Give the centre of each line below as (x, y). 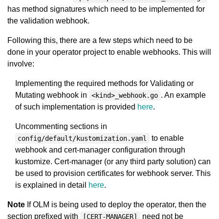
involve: (21, 64)
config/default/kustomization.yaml (82, 138)
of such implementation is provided (76, 107)
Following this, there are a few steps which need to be (100, 40)
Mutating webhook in (52, 95)
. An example (183, 95)
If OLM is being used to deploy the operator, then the (116, 205)
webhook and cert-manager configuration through (100, 150)
